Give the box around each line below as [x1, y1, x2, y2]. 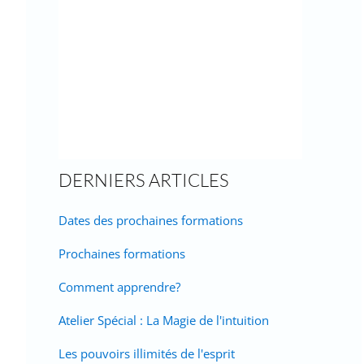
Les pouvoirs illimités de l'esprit [58, 345, 235, 362]
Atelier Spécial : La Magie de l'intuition [58, 312, 269, 328]
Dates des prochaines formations [58, 212, 243, 228]
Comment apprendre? [58, 279, 180, 295]
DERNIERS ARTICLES [58, 169, 229, 191]
